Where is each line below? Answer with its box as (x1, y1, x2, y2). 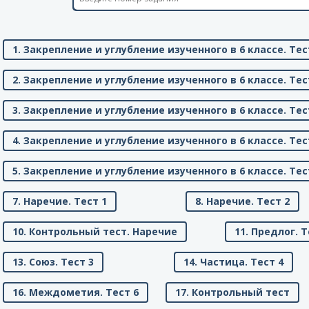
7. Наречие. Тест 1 (12, 195, 107, 208)
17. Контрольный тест (175, 286, 290, 299)
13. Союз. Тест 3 (12, 255, 94, 268)
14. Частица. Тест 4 (183, 255, 283, 268)
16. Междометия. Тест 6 (12, 286, 139, 299)
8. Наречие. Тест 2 (195, 195, 290, 208)
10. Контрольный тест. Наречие (12, 225, 177, 238)
